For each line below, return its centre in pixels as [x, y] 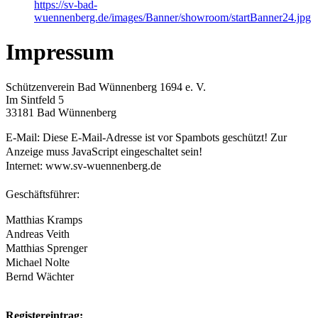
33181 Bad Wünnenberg [61, 112]
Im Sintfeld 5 [35, 99]
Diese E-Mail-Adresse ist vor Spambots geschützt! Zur [165, 137]
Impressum [60, 52]
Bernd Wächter [40, 276]
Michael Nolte [38, 262]
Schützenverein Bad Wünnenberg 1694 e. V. [106, 87]
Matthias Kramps [44, 219]
